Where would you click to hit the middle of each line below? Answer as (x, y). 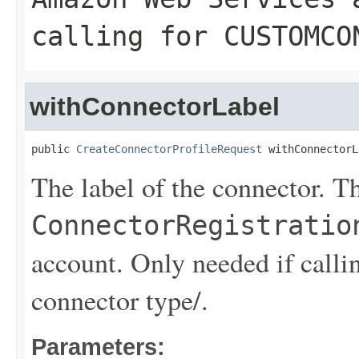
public (54, 149)
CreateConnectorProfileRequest (169, 149)
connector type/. (120, 300)
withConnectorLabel (155, 107)
